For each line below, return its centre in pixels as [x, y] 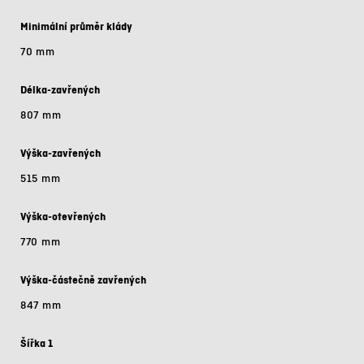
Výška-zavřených [61, 153]
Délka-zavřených [60, 90]
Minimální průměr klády [76, 26]
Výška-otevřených [63, 217]
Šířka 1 [37, 343]
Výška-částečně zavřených [83, 280]
